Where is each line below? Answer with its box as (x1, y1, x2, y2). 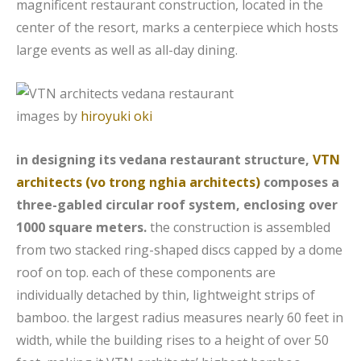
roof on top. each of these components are (16, 263, 276, 281)
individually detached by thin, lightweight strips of (16, 285, 315, 304)
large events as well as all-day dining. (16, 40, 238, 59)
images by (16, 106, 81, 125)
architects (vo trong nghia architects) (16, 172, 260, 191)
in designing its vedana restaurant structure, (16, 150, 313, 168)
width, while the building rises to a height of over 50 (16, 330, 329, 349)
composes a (263, 172, 339, 191)
